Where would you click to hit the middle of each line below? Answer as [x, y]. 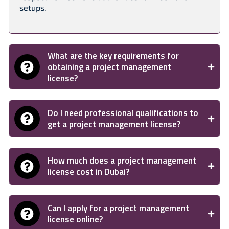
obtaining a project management [109, 67]
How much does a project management [122, 161]
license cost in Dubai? [88, 172]
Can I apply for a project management [118, 208]
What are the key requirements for [113, 56]
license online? [75, 219]
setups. [33, 7]
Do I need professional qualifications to [123, 113]
